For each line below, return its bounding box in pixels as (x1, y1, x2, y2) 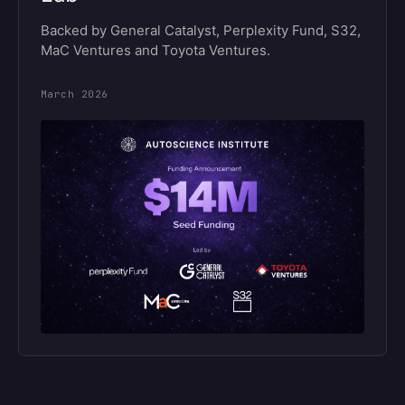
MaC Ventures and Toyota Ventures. (41, 42, 270, 59)
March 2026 (41, 88, 108, 100)
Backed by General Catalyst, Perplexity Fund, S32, (41, 22, 361, 39)
